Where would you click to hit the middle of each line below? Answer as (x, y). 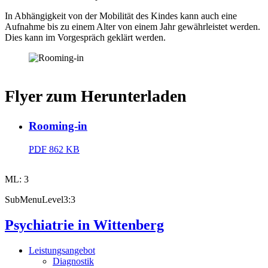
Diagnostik (73, 261)
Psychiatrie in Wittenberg (84, 225)
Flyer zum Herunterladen (96, 96)
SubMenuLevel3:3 (40, 200)
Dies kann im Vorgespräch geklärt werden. (85, 37)
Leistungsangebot (62, 250)
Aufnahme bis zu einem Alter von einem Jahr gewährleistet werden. (133, 27)
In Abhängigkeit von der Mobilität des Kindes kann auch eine (121, 16)
